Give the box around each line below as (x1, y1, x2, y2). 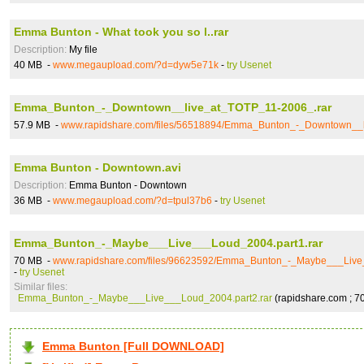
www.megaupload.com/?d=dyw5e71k (53, 59, 219, 71)
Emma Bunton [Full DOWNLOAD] (42, 340, 224, 353)
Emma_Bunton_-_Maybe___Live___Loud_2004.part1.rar (14, 236, 323, 249)
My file (67, 44, 97, 55)
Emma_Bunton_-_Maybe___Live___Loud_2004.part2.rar (18, 292, 272, 304)
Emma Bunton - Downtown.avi (14, 161, 181, 174)
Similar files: (14, 281, 67, 292)
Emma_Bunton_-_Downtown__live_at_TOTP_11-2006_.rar (14, 101, 331, 114)
